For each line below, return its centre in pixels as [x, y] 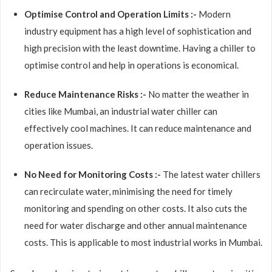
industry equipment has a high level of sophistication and [138, 31]
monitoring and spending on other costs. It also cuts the [136, 208]
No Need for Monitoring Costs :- [93, 174]
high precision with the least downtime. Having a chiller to [140, 48]
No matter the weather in [199, 94]
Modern [215, 14]
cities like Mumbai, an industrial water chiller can [121, 111]
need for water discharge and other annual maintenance [136, 225]
